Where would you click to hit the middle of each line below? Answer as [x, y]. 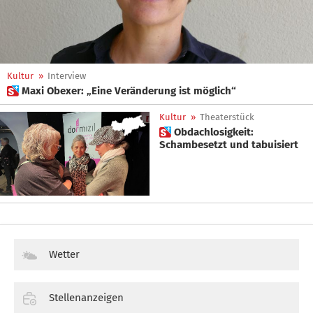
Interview [67, 76]
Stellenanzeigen [86, 298]
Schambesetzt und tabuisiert [229, 145]
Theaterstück [227, 117]
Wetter [64, 255]
